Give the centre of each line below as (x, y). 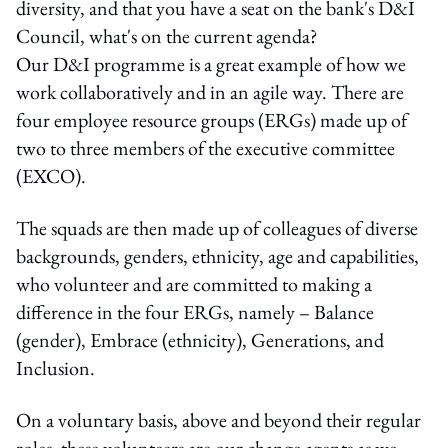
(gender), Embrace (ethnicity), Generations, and (200, 339)
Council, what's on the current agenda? (167, 35)
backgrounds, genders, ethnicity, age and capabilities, (217, 255)
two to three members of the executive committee (205, 147)
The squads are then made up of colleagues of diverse (217, 227)
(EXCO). (51, 175)
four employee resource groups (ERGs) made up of (211, 119)
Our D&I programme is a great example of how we (211, 63)
